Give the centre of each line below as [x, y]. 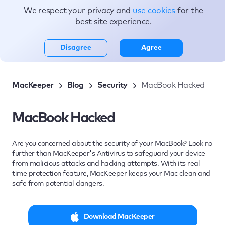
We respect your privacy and [78, 11]
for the [190, 11]
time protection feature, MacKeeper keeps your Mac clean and [111, 174]
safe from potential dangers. [58, 184]
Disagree [76, 48]
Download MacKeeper [119, 217]
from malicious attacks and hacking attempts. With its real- [107, 164]
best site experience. [114, 22]
